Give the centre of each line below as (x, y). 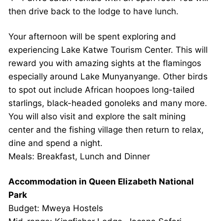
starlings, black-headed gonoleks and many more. (108, 103)
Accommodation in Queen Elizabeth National (101, 182)
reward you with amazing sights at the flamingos (105, 63)
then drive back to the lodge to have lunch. (93, 12)
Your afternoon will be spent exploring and (92, 37)
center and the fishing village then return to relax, (106, 130)
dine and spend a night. (55, 143)
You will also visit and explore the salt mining (97, 117)
